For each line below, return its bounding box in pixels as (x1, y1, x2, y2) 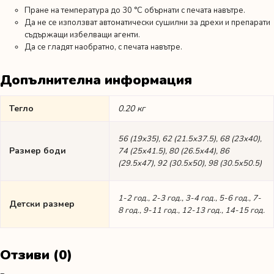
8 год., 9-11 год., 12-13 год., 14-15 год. (118, 205, 265, 216)
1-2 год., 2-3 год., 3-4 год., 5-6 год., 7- (118, 193, 261, 204)
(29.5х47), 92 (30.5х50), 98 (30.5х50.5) (118, 158, 262, 169)
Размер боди (9, 145, 66, 157)
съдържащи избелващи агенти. (24, 29, 140, 40)
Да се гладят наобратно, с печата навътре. (24, 42, 182, 53)
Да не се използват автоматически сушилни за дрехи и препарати (24, 17, 270, 28)
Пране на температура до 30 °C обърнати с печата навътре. (24, 5, 245, 16)
